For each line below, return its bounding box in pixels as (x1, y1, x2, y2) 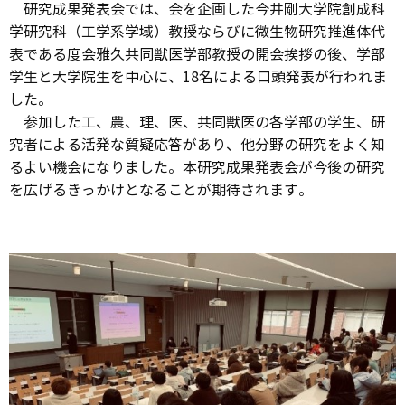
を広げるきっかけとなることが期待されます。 (9, 182, 313, 199)
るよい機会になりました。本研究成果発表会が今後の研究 (9, 159, 385, 176)
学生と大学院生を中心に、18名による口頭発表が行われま (9, 69, 387, 86)
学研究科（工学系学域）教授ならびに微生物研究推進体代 (9, 24, 385, 41)
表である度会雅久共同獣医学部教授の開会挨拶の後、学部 (9, 46, 385, 63)
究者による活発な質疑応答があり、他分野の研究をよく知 (9, 137, 385, 154)
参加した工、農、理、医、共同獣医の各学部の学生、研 (9, 114, 385, 131)
